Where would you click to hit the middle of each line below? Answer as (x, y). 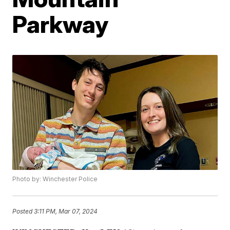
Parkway (61, 24)
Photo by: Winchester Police (55, 179)
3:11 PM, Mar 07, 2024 (66, 211)
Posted (23, 211)
